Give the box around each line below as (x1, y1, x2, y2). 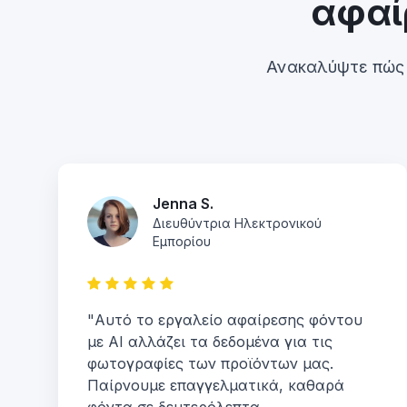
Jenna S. (153, 194, 213, 213)
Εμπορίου (153, 233, 211, 249)
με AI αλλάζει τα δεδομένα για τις (87, 333, 333, 351)
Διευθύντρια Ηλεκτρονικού (153, 215, 322, 231)
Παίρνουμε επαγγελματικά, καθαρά (87, 376, 344, 394)
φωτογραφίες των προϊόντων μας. (87, 354, 333, 372)
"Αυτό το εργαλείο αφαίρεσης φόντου (87, 311, 362, 329)
